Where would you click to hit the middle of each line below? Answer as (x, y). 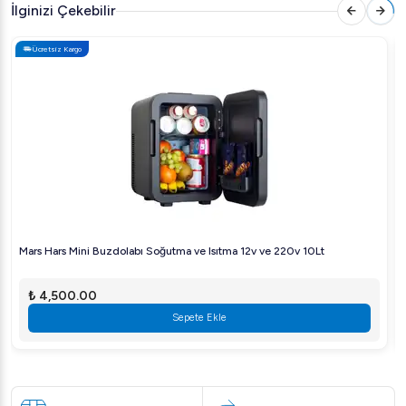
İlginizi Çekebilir (63, 10)
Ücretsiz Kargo (57, 48)
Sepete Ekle (199, 318)
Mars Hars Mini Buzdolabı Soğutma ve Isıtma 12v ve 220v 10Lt (172, 251)
